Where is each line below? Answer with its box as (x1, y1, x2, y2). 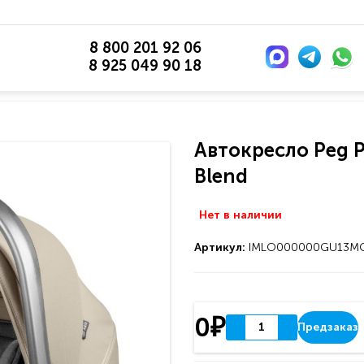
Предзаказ (297, 320, 358, 334)
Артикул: (194, 240, 249, 254)
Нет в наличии (199, 208, 282, 222)
